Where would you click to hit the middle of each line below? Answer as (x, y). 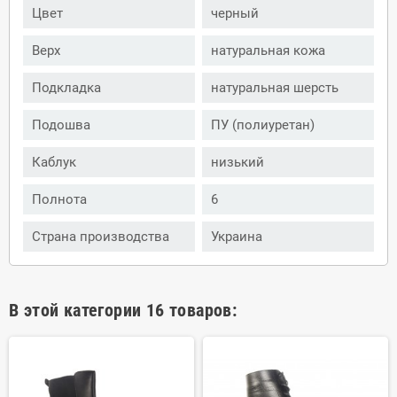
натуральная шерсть (275, 87)
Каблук (54, 162)
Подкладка (66, 87)
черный (235, 13)
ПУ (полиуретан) (263, 125)
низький (237, 162)
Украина (237, 236)
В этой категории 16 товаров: (123, 310)
